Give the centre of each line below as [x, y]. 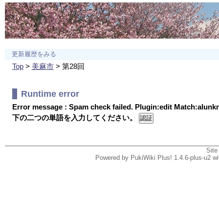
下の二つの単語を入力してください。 [75, 118]
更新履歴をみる [34, 54]
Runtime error [50, 94]
